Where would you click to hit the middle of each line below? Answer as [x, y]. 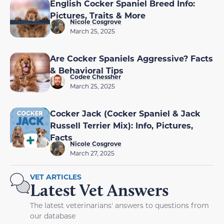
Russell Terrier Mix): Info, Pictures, [121, 125]
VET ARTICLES [56, 177]
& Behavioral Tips [87, 70]
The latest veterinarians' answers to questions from [119, 205]
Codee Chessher [95, 77]
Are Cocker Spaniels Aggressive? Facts [131, 58]
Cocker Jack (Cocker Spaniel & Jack [125, 113]
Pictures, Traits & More [98, 15]
